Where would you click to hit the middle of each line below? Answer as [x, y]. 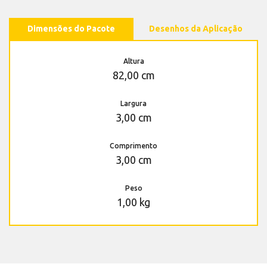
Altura [133, 61]
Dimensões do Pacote [71, 28]
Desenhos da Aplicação [196, 28]
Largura [133, 103]
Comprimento [133, 145]
